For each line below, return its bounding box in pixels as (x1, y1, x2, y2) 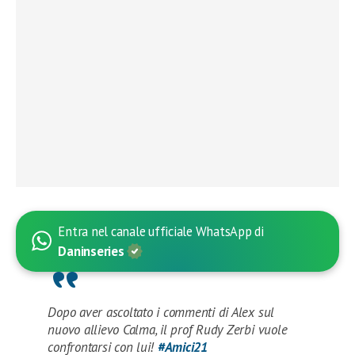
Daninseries (58, 242, 128, 260)
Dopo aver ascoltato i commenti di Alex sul (48, 303, 275, 321)
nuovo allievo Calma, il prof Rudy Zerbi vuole (48, 320, 288, 338)
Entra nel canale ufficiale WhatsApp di (58, 222, 264, 240)
